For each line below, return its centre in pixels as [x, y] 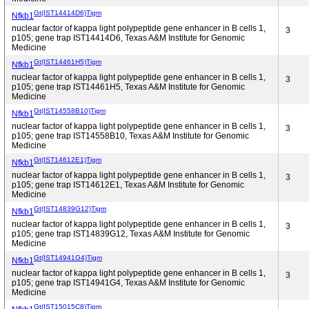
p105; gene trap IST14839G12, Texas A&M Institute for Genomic [131, 234]
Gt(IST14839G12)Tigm [70, 208]
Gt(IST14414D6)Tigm [68, 12]
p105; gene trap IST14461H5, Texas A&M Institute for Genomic [128, 87]
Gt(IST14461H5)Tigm [68, 61]
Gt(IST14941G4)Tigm [68, 257]
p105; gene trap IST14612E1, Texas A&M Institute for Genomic [128, 185]
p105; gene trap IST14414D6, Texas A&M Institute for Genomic [128, 38]
